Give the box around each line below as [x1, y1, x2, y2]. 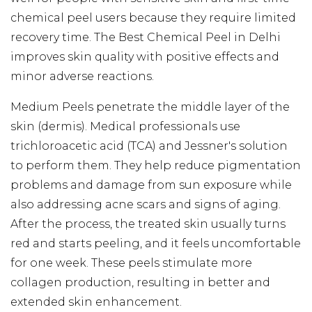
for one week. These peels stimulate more [10, 256, 252, 270]
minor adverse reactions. [10, 69, 154, 83]
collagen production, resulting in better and [10, 275, 270, 289]
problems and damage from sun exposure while [10, 178, 292, 192]
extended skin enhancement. [10, 295, 182, 309]
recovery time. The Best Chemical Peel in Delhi [10, 30, 281, 44]
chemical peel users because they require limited [10, 10, 296, 24]
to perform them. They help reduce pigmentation [10, 158, 301, 172]
